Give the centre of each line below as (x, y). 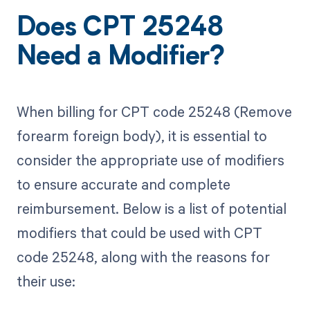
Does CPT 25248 (120, 29)
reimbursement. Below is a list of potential (151, 208)
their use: (46, 281)
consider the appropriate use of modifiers (150, 159)
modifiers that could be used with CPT (139, 232)
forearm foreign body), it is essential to (142, 135)
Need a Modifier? (120, 58)
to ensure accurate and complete (123, 184)
